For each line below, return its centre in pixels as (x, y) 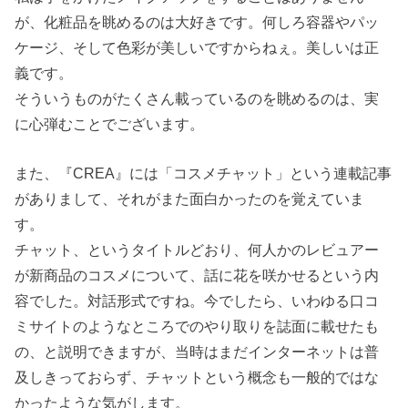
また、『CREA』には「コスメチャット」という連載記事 (204, 173)
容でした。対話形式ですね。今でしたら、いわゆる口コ (197, 301)
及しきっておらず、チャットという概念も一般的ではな (197, 377)
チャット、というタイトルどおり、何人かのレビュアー (197, 250)
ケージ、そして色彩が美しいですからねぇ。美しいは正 (197, 47)
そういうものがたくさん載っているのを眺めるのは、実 (197, 98)
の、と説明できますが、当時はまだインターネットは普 (197, 352)
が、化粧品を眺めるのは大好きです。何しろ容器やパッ (197, 21)
